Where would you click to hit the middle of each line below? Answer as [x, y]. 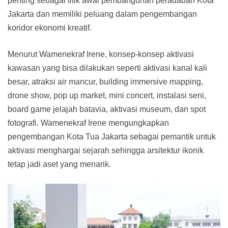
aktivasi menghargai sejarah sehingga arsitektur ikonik [106, 151]
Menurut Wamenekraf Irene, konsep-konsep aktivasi [101, 54]
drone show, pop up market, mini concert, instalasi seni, [107, 96]
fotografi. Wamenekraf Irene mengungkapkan [88, 123]
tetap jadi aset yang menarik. [59, 164]
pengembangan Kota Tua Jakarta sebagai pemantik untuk [112, 137]
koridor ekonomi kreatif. [50, 28]
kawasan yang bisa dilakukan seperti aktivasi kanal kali [107, 68]
